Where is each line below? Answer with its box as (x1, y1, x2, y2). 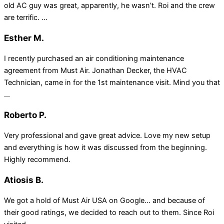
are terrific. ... (4, 12, 47, 22)
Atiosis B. (4, 174, 43, 185)
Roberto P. (4, 109, 46, 120)
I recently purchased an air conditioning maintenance (4, 54, 184, 63)
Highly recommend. (4, 155, 70, 164)
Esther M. (4, 32, 44, 43)
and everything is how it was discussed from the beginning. (4, 143, 207, 152)
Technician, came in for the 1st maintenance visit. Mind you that (4, 78, 220, 87)
